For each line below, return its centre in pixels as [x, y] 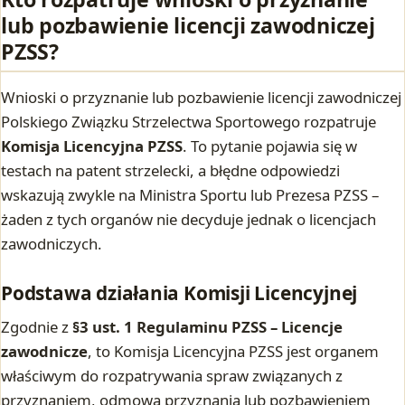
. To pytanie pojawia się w [270, 146]
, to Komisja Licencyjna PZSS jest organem [233, 352]
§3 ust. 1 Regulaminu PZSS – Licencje [207, 327]
